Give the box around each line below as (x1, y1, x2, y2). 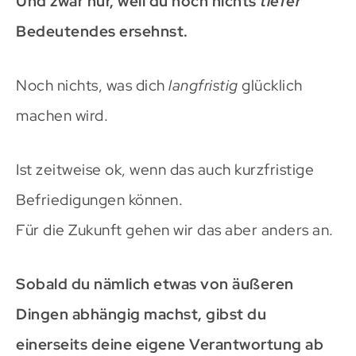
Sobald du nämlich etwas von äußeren (16, 274, 294, 295)
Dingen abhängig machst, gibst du (16, 304, 266, 325)
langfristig (168, 75, 238, 96)
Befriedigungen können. (16, 190, 183, 211)
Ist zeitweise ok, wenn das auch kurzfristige (16, 160, 314, 180)
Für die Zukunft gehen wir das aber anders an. (16, 220, 334, 241)
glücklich (238, 75, 303, 96)
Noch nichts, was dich (16, 75, 168, 96)
